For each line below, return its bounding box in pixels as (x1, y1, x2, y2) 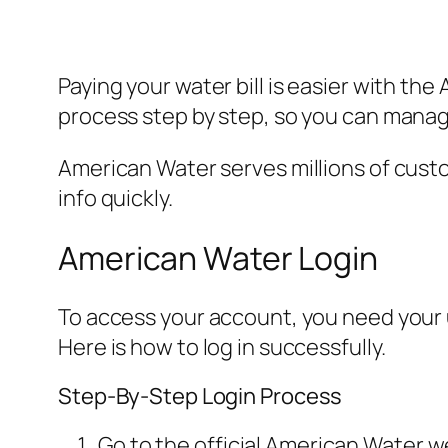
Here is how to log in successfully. (58, 332, 386, 363)
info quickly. (58, 183, 173, 214)
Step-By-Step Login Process (58, 381, 343, 412)
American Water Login (58, 235, 378, 280)
